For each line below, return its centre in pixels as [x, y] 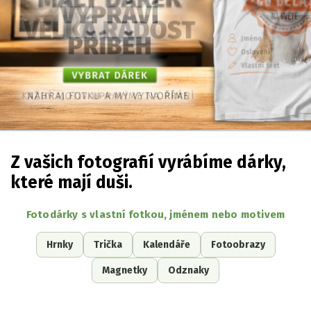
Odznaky [188, 270]
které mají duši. [72, 182]
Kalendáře [166, 244]
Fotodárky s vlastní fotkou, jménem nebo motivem [155, 214]
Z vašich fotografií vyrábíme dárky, [148, 162]
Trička [108, 244]
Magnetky [125, 270]
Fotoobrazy [238, 244]
